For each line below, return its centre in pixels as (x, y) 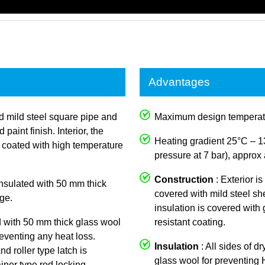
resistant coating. (190, 222)
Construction (184, 179)
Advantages (179, 82)
